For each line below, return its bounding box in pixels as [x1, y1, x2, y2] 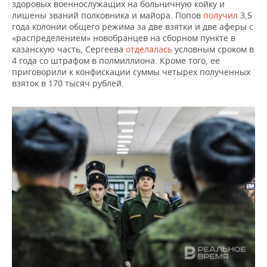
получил [203, 10, 238, 21]
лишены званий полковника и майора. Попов [12, 10, 203, 21]
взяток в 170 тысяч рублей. [12, 77, 124, 89]
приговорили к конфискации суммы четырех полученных [12, 66, 250, 77]
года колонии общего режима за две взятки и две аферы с [12, 21, 253, 32]
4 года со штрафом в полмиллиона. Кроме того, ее [12, 55, 220, 66]
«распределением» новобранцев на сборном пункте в [12, 32, 235, 44]
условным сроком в [175, 44, 254, 55]
